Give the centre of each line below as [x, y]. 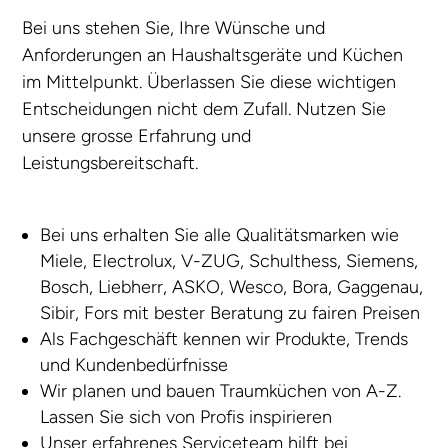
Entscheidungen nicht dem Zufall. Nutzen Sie [204, 109]
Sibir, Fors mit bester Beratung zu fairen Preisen [230, 313]
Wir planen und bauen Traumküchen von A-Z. [221, 391]
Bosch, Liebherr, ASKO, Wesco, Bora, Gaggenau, [232, 287]
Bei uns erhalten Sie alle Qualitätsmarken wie [220, 235]
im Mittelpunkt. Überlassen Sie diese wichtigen [209, 82]
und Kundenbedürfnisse [134, 365]
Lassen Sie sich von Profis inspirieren [186, 417]
